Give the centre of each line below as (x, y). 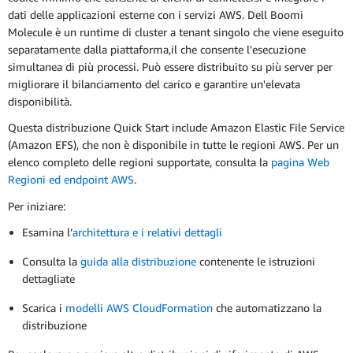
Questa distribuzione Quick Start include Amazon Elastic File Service (176, 128)
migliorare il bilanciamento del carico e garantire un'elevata (154, 84)
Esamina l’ (47, 232)
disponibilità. (40, 102)
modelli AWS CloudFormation (139, 307)
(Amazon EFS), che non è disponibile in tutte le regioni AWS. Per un (173, 145)
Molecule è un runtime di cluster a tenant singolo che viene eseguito (176, 32)
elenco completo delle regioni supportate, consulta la (139, 162)
